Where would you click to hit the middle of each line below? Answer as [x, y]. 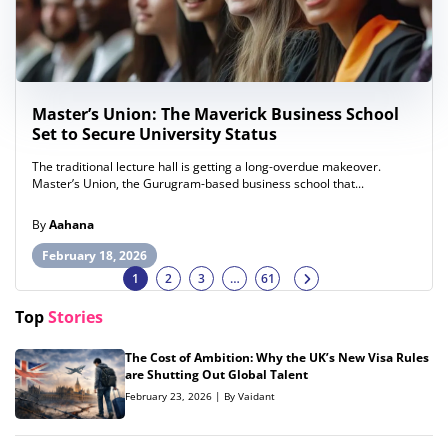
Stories [75, 317]
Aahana [71, 224]
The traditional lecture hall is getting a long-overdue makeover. [206, 166]
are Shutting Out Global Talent [216, 375]
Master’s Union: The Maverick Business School [215, 113]
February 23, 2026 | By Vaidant [200, 396]
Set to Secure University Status [154, 133]
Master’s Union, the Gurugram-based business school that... [198, 183]
